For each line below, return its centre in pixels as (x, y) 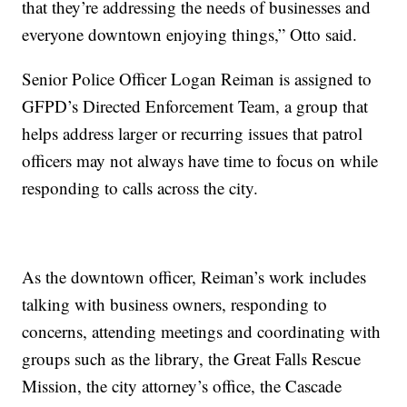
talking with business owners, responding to (175, 303)
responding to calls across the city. (140, 187)
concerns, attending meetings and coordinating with (202, 331)
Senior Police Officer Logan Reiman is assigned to (197, 78)
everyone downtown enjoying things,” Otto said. (190, 34)
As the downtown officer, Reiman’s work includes (194, 276)
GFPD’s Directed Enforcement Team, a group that (195, 105)
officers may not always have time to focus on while (200, 160)
